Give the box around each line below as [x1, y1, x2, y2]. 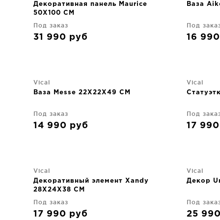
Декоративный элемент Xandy [33, 178, 149, 184]
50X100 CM [33, 10, 75, 16]
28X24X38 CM [33, 187, 85, 192]
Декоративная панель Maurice [33, 1, 147, 7]
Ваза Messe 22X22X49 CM [33, 90, 131, 95]
